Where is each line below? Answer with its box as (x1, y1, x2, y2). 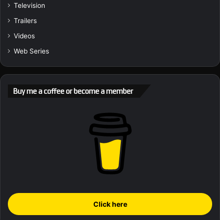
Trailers (14, 17, 37, 25)
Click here (93, 200, 127, 209)
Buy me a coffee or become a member (13, 87, 133, 96)
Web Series (14, 47, 49, 55)
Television (14, 1, 45, 10)
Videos (14, 32, 35, 40)
